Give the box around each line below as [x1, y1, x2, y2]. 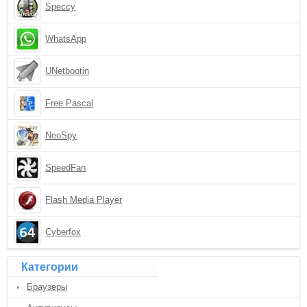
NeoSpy [45, 130, 77, 140]
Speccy [45, 1, 76, 12]
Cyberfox [45, 227, 82, 237]
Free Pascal [45, 98, 94, 108]
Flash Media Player [45, 195, 123, 205]
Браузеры [27, 282, 68, 292]
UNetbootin [45, 66, 90, 76]
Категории [21, 261, 79, 273]
